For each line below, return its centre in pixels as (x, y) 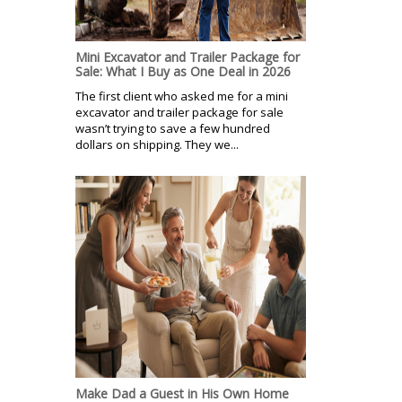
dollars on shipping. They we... (157, 144)
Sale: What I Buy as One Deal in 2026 (183, 71)
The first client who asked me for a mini (182, 96)
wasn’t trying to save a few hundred (173, 128)
